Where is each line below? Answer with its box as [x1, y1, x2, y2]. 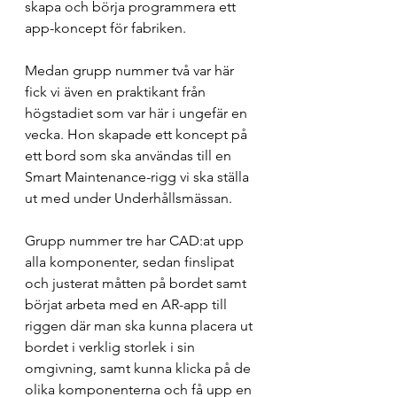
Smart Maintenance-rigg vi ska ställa [25, 168, 253, 185]
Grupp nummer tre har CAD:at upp [25, 232, 247, 249]
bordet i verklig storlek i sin [25, 339, 198, 355]
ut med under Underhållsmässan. [25, 190, 236, 206]
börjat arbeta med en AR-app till [25, 296, 230, 313]
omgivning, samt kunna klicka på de [25, 360, 254, 377]
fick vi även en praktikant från [25, 83, 209, 100]
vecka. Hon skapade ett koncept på [25, 126, 251, 143]
